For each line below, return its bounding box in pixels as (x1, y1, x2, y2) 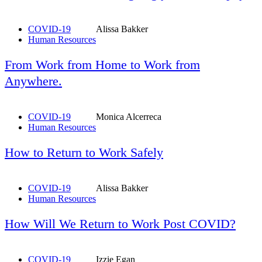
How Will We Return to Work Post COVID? (5, 216, 236, 231)
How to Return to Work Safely (5, 144, 163, 160)
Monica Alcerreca (96, 111, 161, 122)
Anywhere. (5, 73, 62, 88)
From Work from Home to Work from (5, 57, 200, 72)
